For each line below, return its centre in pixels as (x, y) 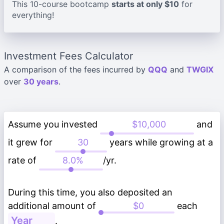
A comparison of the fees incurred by (76, 69)
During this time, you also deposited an (90, 192)
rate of (23, 160)
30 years (41, 81)
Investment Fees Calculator (68, 56)
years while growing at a (160, 142)
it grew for (31, 142)
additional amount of (53, 206)
